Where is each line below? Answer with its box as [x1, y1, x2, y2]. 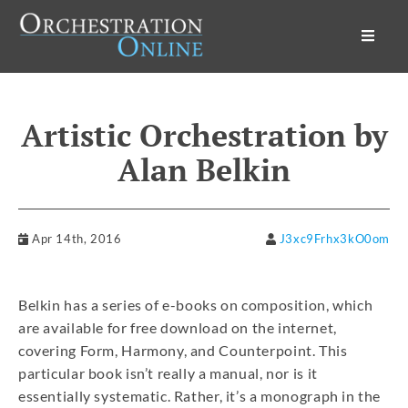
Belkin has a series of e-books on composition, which [18, 296, 373, 314]
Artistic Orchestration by [20, 114, 388, 156]
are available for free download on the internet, [18, 319, 337, 337]
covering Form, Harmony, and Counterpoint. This [18, 342, 348, 360]
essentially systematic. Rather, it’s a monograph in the [18, 387, 382, 405]
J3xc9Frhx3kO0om [279, 231, 390, 247]
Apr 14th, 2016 [32, 231, 122, 247]
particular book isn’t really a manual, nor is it [18, 364, 318, 382]
